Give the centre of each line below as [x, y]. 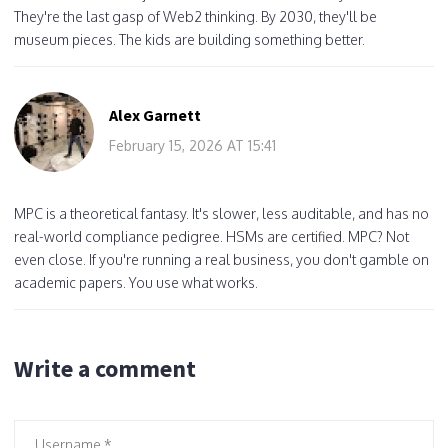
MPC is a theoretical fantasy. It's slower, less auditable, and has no [221, 213]
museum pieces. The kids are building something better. [189, 39]
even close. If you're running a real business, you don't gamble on [221, 259]
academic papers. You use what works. [136, 282]
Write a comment [105, 368]
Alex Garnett [155, 114]
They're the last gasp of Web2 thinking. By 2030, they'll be [195, 16]
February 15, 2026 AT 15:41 [192, 145]
